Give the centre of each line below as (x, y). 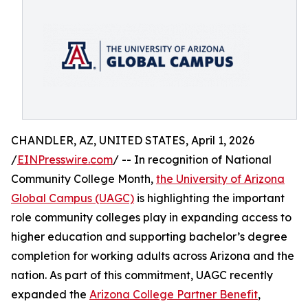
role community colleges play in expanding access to (151, 217)
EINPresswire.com (65, 159)
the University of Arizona (220, 179)
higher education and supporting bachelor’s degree (149, 236)
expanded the (50, 294)
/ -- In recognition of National (192, 159)
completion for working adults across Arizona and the (153, 256)
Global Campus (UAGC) (73, 198)
